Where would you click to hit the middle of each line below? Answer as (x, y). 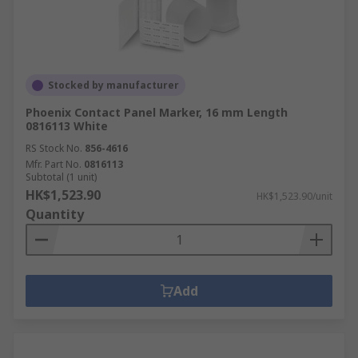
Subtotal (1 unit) (61, 177)
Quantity (55, 214)
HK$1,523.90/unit (294, 196)
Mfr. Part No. (54, 164)
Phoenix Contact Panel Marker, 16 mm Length (157, 112)
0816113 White (67, 126)
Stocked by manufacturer (113, 85)
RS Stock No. (54, 148)
